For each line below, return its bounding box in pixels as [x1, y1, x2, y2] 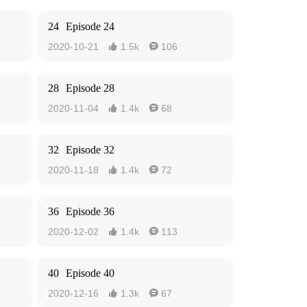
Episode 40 [66, 267, 114, 279]
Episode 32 [66, 144, 114, 156]
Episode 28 [66, 82, 114, 94]
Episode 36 [66, 206, 114, 217]
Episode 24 [66, 21, 114, 32]
